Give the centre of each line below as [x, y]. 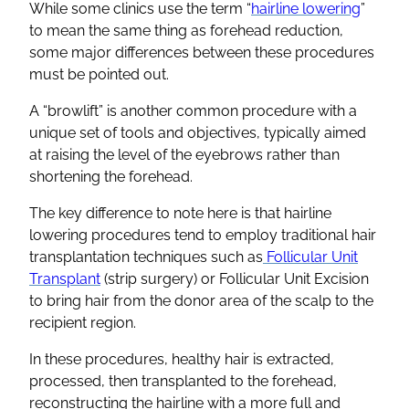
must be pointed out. [99, 74]
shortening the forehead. [111, 176]
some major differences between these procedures [202, 52]
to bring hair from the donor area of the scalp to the [201, 300]
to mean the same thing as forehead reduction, [186, 30]
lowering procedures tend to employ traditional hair [203, 235]
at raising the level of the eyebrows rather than [184, 154]
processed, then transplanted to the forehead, [183, 381]
